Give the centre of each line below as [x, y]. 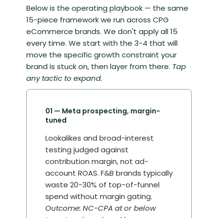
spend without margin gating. [99, 197]
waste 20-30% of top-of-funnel [102, 185]
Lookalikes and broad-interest [99, 138]
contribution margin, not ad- [97, 162]
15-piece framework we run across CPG [97, 20]
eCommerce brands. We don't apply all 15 [102, 32]
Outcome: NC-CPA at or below [100, 208]
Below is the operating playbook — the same [107, 8]
